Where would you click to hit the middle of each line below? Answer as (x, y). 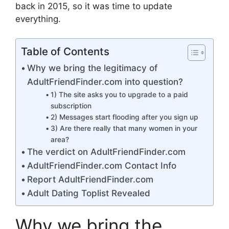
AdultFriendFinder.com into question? (105, 82)
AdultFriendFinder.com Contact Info (102, 166)
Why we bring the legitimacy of (93, 68)
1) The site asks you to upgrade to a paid (120, 95)
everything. (38, 19)
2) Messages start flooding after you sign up (125, 117)
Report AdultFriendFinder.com (90, 180)
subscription (71, 106)
